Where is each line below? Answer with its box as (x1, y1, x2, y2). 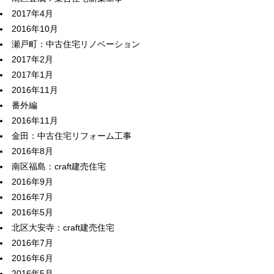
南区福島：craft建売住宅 (12, 161, 106, 171)
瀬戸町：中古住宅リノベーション (12, 39, 140, 49)
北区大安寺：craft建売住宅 (12, 223, 114, 232)
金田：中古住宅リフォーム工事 (12, 131, 131, 141)
